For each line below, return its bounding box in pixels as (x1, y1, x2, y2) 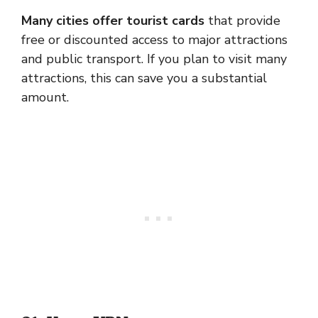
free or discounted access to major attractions (21, 31, 287, 48)
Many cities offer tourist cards (21, 11, 204, 29)
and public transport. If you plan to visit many (21, 50, 287, 67)
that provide (204, 11, 280, 29)
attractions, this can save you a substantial (21, 69, 267, 87)
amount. (21, 88, 69, 106)
